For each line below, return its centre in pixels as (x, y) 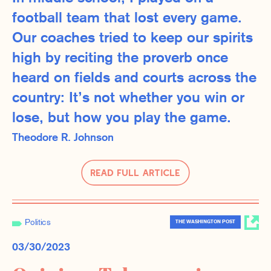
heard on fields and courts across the (134, 78)
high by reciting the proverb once (120, 58)
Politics (38, 223)
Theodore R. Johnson (63, 138)
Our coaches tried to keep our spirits (132, 38)
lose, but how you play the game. (122, 118)
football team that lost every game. (127, 18)
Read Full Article (135, 172)
